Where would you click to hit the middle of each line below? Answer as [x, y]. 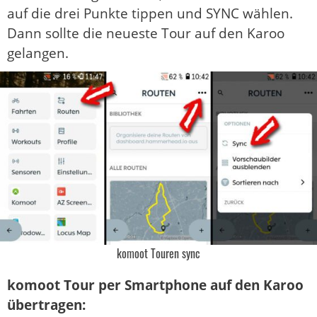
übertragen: [46, 305]
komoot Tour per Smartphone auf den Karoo [155, 286]
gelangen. [38, 53]
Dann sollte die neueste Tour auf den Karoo [146, 34]
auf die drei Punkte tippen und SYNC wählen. [150, 14]
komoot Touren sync [158, 254]
